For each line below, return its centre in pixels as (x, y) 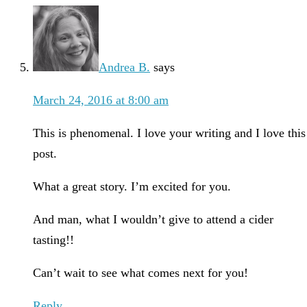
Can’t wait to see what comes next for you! (140, 273)
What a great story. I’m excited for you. (132, 187)
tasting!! (53, 240)
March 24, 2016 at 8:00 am (101, 100)
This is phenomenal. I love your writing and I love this (169, 133)
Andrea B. (124, 67)
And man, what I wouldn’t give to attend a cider (153, 220)
